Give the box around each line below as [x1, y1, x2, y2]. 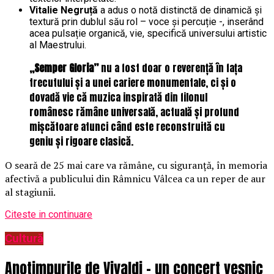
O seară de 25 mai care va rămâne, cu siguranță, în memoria [5, 158, 267, 172]
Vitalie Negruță [29, 4, 98, 17]
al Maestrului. [29, 39, 86, 51]
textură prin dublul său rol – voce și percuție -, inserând [29, 16, 264, 28]
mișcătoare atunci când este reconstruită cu [29, 119, 225, 135]
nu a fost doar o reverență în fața [98, 61, 242, 76]
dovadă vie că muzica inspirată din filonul [29, 90, 207, 105]
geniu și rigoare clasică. [29, 134, 133, 149]
